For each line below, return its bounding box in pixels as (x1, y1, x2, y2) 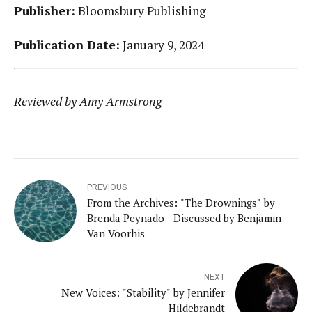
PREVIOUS (87, 182, 127, 193)
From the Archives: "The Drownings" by (87, 196, 275, 210)
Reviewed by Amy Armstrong (14, 93, 162, 110)
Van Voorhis (87, 226, 145, 241)
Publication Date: (14, 36, 120, 53)
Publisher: (14, 3, 75, 19)
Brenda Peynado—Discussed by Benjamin (87, 211, 281, 226)
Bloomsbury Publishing (75, 3, 206, 19)
